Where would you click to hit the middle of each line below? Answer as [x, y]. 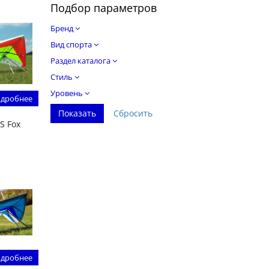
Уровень [67, 93]
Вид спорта [72, 45]
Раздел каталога [81, 61]
